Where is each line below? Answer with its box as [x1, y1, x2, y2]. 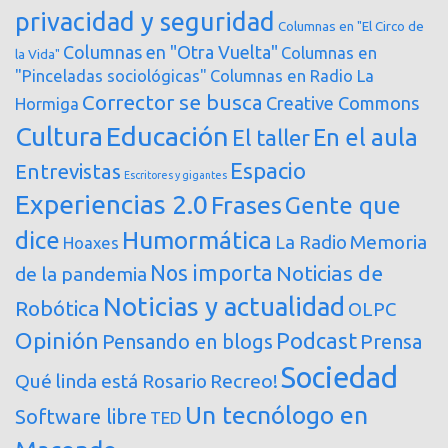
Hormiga [15, 95, 79, 114]
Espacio [230, 158, 306, 184]
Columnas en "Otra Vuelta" [63, 42, 278, 63]
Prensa [360, 330, 422, 354]
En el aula [313, 124, 418, 151]
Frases [211, 191, 282, 220]
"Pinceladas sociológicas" [15, 67, 207, 86]
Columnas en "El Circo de [278, 19, 424, 35]
